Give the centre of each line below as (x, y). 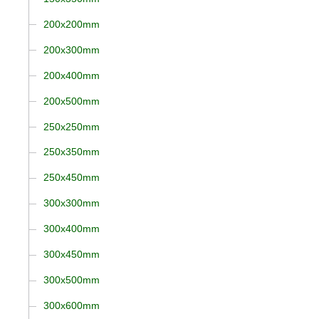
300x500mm (71, 280)
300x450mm (71, 255)
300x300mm (71, 203)
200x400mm (71, 75)
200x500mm (71, 101)
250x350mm (71, 152)
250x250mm (71, 126)
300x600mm (71, 306)
